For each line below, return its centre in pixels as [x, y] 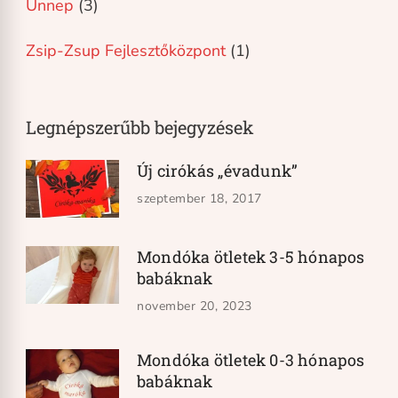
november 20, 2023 [195, 306]
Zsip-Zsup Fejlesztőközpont [126, 50]
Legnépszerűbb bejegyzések [140, 127]
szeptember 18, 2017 [199, 198]
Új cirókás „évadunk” [218, 170]
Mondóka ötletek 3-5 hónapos [251, 256]
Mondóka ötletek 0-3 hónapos [251, 359]
